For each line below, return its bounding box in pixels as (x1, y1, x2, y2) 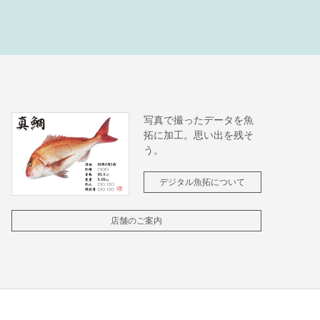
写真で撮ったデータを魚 (143, 113, 254, 126)
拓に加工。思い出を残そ (143, 128, 254, 141)
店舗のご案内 (110, 214, 162, 227)
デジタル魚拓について (159, 176, 246, 188)
